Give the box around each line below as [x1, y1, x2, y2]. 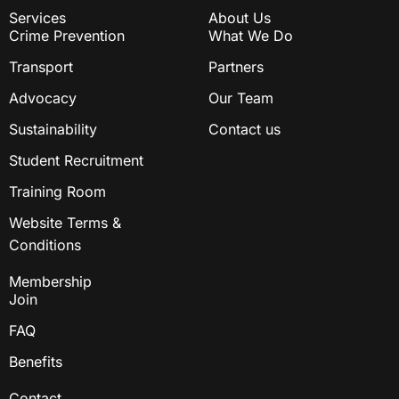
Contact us [208, 120, 281, 139]
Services [9, 9, 66, 28]
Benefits [9, 353, 62, 371]
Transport [9, 58, 73, 77]
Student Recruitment [9, 151, 143, 170]
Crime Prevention [9, 27, 125, 45]
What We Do [208, 27, 293, 45]
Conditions [9, 236, 81, 255]
